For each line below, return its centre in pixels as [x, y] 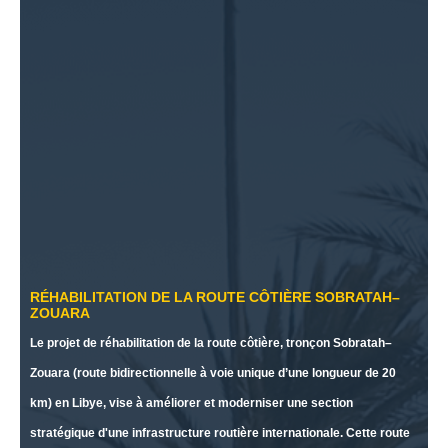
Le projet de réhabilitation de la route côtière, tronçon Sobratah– [211, 342]
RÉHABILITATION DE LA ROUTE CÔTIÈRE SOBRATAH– [215, 296]
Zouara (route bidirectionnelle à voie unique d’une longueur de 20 [213, 372]
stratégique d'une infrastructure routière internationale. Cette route [220, 432]
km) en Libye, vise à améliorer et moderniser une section [191, 402]
